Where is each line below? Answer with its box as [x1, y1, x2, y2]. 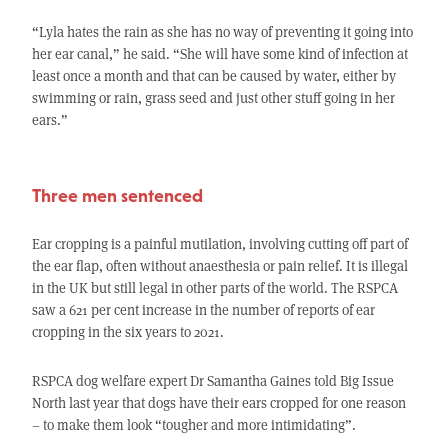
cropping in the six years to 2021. [31, 322, 224, 342]
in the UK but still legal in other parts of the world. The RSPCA [31, 278, 398, 298]
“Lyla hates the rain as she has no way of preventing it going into [31, 22, 413, 42]
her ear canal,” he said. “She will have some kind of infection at [31, 44, 408, 64]
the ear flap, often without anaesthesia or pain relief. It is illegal [31, 256, 408, 276]
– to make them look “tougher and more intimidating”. [31, 415, 356, 435]
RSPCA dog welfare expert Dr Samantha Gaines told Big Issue [31, 371, 394, 391]
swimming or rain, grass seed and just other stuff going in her [31, 88, 395, 108]
